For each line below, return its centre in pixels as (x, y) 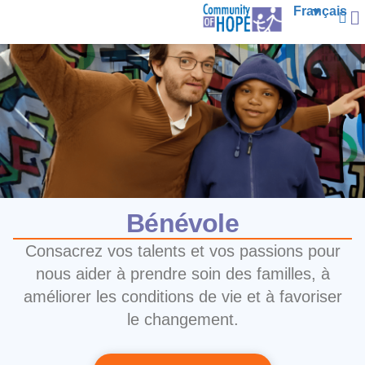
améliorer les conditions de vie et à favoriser (182, 296)
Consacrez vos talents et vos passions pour (182, 251)
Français (320, 11)
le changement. (182, 319)
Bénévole (182, 223)
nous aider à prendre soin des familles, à (182, 273)
